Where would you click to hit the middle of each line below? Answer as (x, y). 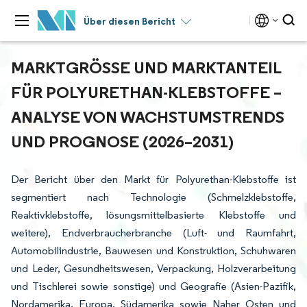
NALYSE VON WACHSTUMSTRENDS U (148, 116)
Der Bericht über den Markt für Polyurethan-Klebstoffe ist (153, 179)
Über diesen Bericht (130, 21)
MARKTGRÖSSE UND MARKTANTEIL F (146, 67)
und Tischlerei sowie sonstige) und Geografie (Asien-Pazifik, (153, 286)
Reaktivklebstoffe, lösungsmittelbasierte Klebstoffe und (153, 215)
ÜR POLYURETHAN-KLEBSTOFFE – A (146, 92)
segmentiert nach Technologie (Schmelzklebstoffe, (153, 197)
